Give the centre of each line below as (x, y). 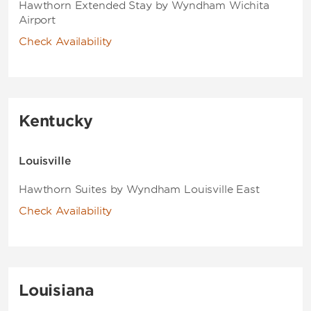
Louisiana (57, 290)
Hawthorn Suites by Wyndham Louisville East (139, 190)
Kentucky (56, 121)
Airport (37, 20)
